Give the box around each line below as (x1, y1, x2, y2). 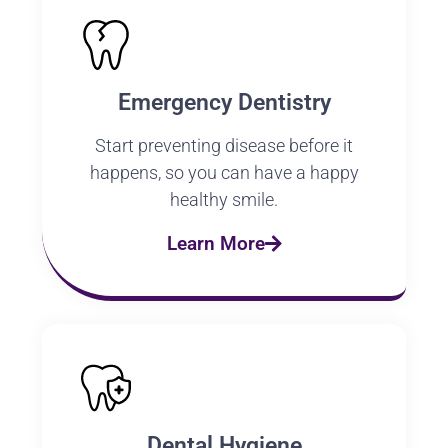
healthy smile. (170, 189, 278, 211)
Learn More (166, 232, 265, 256)
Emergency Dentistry (117, 89, 331, 117)
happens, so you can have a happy (89, 162, 359, 184)
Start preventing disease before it (95, 135, 353, 157)
